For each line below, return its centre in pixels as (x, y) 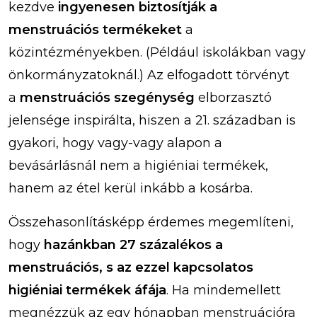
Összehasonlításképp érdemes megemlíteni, (151, 223)
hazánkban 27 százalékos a (133, 245)
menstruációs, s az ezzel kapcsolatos (131, 268)
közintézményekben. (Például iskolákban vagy (157, 53)
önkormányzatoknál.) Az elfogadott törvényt (149, 75)
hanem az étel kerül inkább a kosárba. (132, 189)
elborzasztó (233, 98)
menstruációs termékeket (95, 30)
